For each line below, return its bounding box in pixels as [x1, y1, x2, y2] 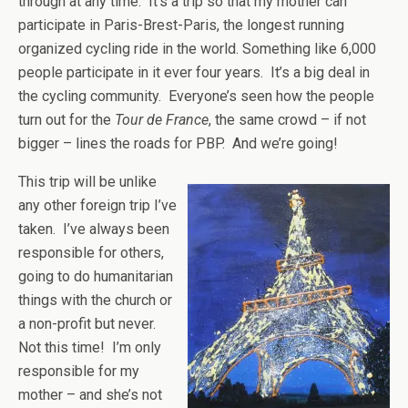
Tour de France [115, 111, 209, 129]
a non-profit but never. [18, 315, 159, 333]
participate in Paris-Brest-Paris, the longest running [18, 16, 344, 35]
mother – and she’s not [18, 386, 162, 404]
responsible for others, [18, 244, 164, 262]
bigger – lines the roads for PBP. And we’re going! [18, 135, 338, 153]
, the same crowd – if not [209, 111, 366, 129]
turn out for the [18, 111, 115, 129]
